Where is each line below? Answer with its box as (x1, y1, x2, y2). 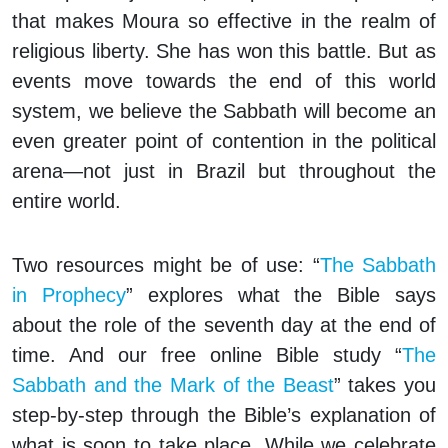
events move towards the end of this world (12, 70, 436, 93)
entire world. (12, 190, 121, 213)
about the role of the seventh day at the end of (12, 314, 436, 337)
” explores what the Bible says (125, 284, 437, 307)
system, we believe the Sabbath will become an (12, 100, 436, 123)
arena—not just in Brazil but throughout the (12, 160, 436, 183)
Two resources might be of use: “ (12, 254, 320, 277)
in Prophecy (12, 284, 126, 307)
